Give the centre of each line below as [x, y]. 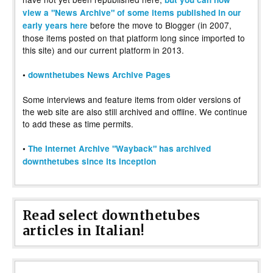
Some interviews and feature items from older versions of [132, 99]
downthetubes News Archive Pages [99, 74]
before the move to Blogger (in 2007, [160, 25]
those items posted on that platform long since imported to [134, 37]
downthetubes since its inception [89, 161]
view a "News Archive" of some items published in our [132, 12]
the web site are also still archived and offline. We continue [135, 111]
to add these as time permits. [78, 123]
